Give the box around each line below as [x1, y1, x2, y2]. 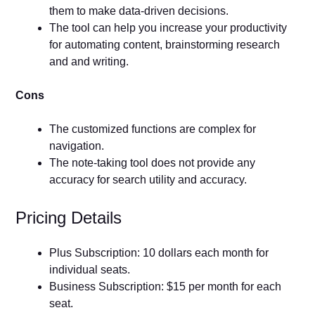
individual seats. [49, 263, 131, 276]
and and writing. [49, 55, 132, 67]
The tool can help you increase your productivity [49, 21, 288, 34]
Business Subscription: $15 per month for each [49, 280, 282, 292]
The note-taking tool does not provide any [49, 156, 256, 169]
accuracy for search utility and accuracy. [49, 173, 247, 186]
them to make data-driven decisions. [49, 4, 229, 17]
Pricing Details [15, 207, 127, 227]
